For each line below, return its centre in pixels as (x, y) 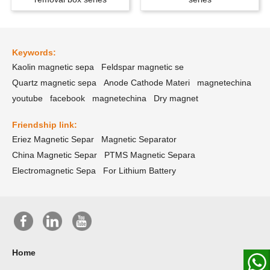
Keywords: (34, 52)
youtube (27, 98)
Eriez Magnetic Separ (53, 139)
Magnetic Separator (139, 139)
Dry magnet (176, 98)
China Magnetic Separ (55, 155)
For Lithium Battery (140, 171)
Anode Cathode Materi (147, 83)
